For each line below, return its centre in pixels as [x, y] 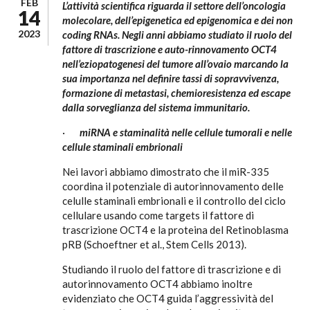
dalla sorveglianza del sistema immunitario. [157, 107]
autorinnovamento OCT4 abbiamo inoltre [157, 284]
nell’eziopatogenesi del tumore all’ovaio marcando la [175, 64]
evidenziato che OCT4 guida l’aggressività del [168, 298]
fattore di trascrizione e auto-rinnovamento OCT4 [170, 49]
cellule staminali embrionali [122, 147]
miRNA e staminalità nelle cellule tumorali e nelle [186, 132]
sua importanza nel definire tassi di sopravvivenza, [171, 78]
